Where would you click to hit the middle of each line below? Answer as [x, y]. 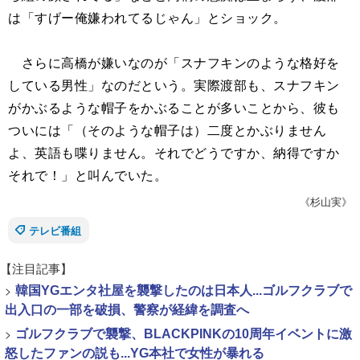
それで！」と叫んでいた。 [88, 175]
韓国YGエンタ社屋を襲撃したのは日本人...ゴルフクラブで [184, 290]
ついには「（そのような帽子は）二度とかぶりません [167, 130]
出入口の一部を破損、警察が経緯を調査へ [127, 310]
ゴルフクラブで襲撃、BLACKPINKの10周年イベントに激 [184, 334]
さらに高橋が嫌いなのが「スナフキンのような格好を [174, 62]
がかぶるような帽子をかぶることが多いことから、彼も [174, 107]
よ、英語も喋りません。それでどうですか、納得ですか [174, 152]
